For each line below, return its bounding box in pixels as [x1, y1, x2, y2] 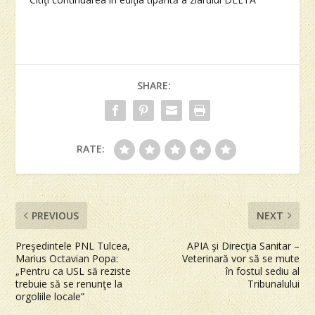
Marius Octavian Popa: [15, 252, 119, 266]
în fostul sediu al [225, 264, 300, 278]
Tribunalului [247, 277, 300, 291]
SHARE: [137, 79, 171, 93]
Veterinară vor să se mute [181, 252, 300, 266]
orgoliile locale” [15, 290, 85, 304]
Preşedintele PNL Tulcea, [15, 239, 131, 253]
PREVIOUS [32, 209, 79, 223]
